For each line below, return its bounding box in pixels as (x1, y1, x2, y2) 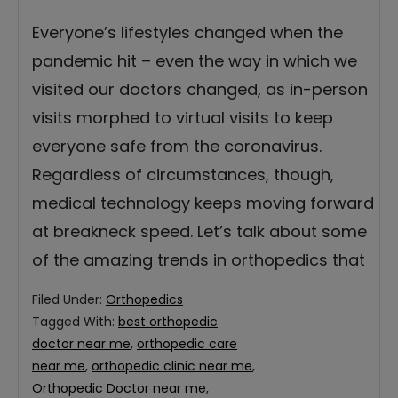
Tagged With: (32, 313, 118, 331)
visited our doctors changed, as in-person (32, 78, 368, 101)
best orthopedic (118, 313, 218, 331)
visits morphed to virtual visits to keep (32, 107, 333, 130)
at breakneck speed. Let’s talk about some (32, 220, 367, 243)
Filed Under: (32, 291, 106, 309)
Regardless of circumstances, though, (32, 163, 334, 187)
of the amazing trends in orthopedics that (32, 249, 365, 272)
